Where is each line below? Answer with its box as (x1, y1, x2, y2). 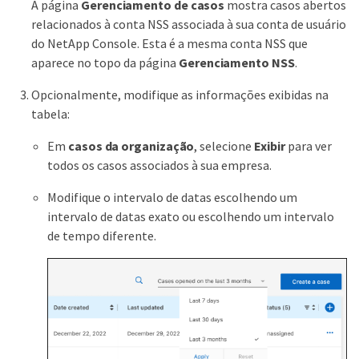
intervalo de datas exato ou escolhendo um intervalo (47, 208, 334, 224)
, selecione (194, 137, 255, 154)
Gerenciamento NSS (179, 54, 295, 71)
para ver (284, 137, 332, 154)
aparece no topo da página (31, 54, 179, 71)
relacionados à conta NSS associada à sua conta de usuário (31, 15, 346, 32)
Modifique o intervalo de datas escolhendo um (47, 188, 297, 205)
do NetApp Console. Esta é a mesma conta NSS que (31, 34, 308, 51)
